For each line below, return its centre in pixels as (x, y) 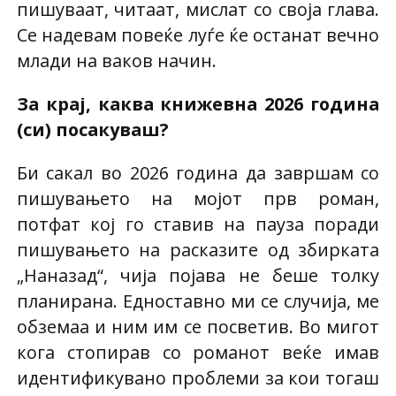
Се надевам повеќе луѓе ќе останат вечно (198, 35)
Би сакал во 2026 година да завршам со (198, 172)
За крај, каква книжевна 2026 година (198, 103)
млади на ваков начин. (116, 61)
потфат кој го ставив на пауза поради (198, 224)
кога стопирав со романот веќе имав (198, 352)
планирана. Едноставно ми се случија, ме (198, 301)
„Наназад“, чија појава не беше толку (198, 275)
